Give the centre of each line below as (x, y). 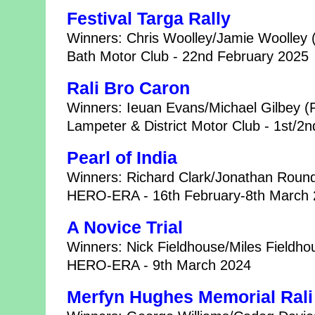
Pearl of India (122, 158)
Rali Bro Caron (128, 88)
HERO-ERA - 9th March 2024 (159, 265)
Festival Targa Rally (149, 19)
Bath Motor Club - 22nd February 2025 (188, 56)
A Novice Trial (125, 227)
